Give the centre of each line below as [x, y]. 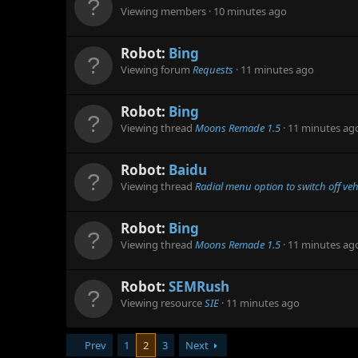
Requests [213, 70]
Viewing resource [163, 303]
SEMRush [199, 287]
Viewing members [165, 12]
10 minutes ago [250, 12]
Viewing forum [157, 70]
